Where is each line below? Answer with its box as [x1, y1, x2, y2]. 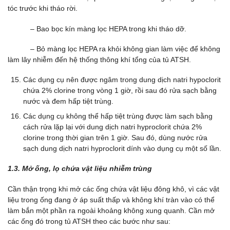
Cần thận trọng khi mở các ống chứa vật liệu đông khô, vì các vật [8, 184, 219, 193]
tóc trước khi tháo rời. [8, 4, 78, 13]
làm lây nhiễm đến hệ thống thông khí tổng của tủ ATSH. [8, 55, 191, 64]
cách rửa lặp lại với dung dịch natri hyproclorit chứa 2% [23, 123, 202, 131]
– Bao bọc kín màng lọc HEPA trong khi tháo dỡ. [8, 24, 186, 33]
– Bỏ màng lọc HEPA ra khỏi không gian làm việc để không [8, 44, 220, 53]
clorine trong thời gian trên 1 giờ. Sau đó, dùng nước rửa [23, 133, 207, 142]
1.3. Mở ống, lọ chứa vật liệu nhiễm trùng [8, 164, 152, 173]
